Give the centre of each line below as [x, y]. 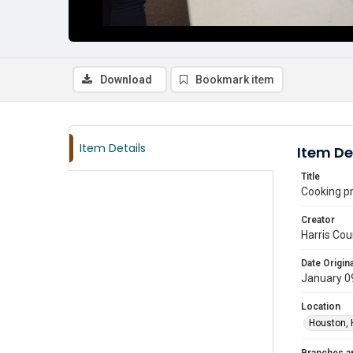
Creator [318, 220]
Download [126, 80]
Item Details [113, 148]
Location [321, 307]
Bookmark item [235, 80]
